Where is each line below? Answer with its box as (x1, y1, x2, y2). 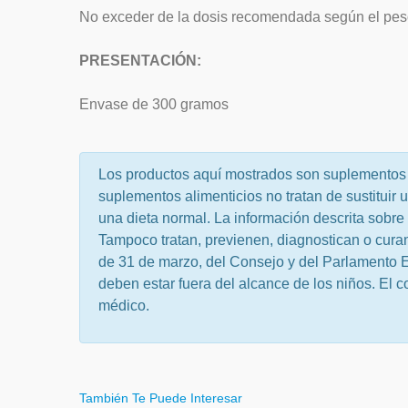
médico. (98, 298, 149, 313)
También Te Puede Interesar (79, 391, 242, 405)
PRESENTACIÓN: (79, 53, 201, 68)
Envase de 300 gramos (79, 97, 229, 112)
